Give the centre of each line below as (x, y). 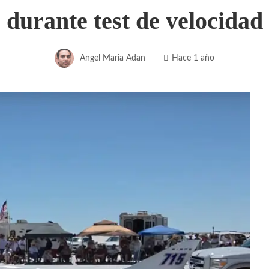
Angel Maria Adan (113, 58)
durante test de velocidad (134, 21)
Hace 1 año (193, 58)
